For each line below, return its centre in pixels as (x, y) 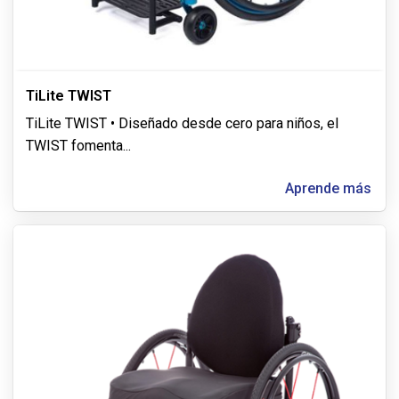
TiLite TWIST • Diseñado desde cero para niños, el (182, 123)
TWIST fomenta (74, 146)
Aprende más (328, 188)
